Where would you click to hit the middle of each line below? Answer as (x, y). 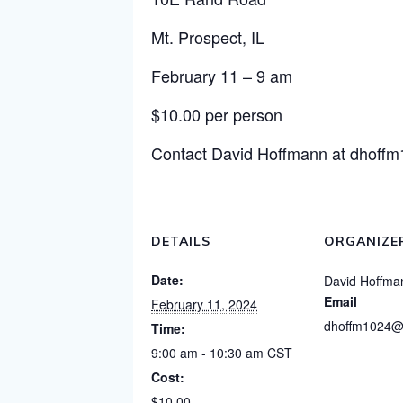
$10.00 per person (217, 114)
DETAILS (181, 241)
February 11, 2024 (204, 304)
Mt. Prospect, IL (208, 36)
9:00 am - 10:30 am (209, 352)
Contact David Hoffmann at (251, 152)
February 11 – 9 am (222, 75)
